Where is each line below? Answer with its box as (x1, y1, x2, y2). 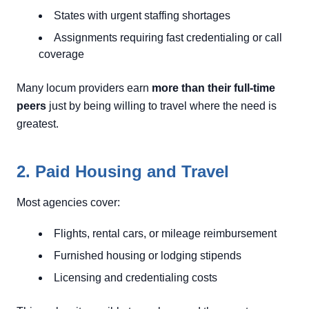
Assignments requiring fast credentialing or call (54, 32, 282, 43)
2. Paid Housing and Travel (17, 162, 229, 181)
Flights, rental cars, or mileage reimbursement (54, 228, 277, 239)
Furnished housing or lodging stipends (54, 250, 241, 261)
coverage (39, 48, 84, 60)
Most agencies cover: (17, 197, 120, 208)
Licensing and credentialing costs (54, 272, 217, 283)
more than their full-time (152, 82, 275, 94)
